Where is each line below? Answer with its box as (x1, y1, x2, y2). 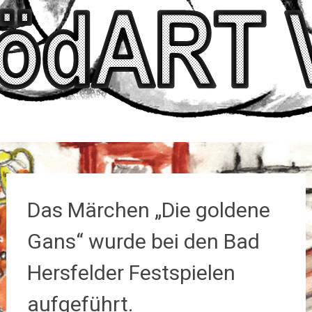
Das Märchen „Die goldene (26, 198, 270, 222)
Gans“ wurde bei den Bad (26, 229, 260, 253)
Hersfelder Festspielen (26, 260, 235, 285)
